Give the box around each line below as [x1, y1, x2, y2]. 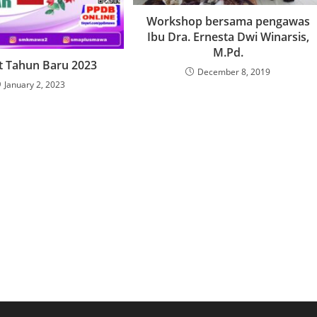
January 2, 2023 [4, 78, 65, 91]
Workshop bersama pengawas [146, 13, 310, 29]
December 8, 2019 [197, 65, 271, 78]
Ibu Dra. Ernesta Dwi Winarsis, [146, 28, 309, 45]
